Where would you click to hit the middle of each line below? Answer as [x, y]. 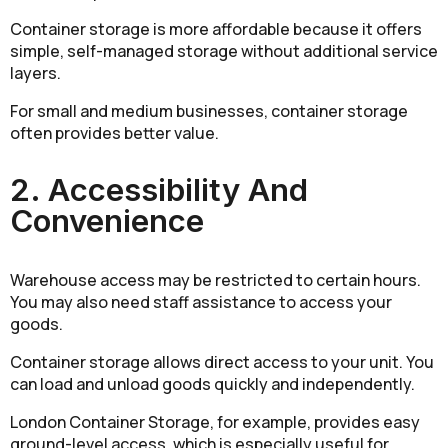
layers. [35, 73]
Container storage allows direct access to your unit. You [222, 361]
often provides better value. [114, 133]
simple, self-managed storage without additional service [224, 51]
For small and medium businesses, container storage [209, 111]
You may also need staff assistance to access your [201, 301]
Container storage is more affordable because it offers [216, 29]
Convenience [107, 221]
